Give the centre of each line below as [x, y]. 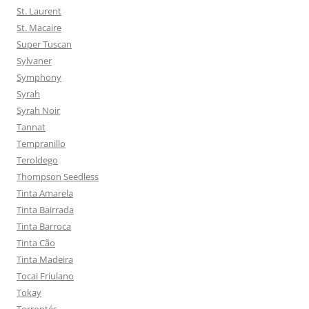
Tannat [31, 127]
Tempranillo [41, 143]
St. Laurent [39, 11]
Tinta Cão [36, 243]
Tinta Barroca [44, 226]
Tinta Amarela [45, 193]
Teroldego [37, 160]
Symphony [39, 77]
